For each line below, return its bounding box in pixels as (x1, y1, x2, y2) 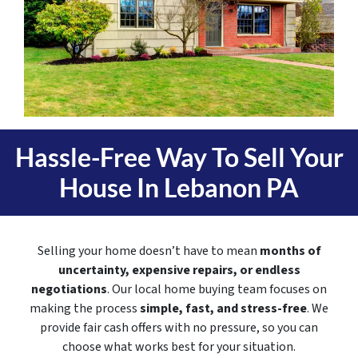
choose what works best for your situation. (62, 338, 296, 356)
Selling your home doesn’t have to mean (37, 242, 260, 261)
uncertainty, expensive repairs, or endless (58, 261, 300, 280)
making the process (30, 300, 140, 318)
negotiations (31, 280, 107, 299)
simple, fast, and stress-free (140, 300, 307, 318)
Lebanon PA (164, 172, 299, 204)
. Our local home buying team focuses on (107, 280, 327, 299)
